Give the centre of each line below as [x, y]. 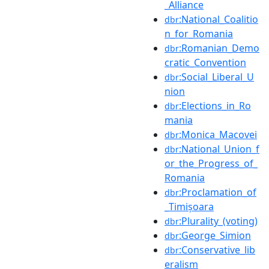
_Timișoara [189, 206]
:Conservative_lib [217, 249]
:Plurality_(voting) [218, 221]
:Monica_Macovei [218, 134]
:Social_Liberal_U [216, 77]
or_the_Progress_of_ [211, 163]
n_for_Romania [199, 33]
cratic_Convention [205, 62]
